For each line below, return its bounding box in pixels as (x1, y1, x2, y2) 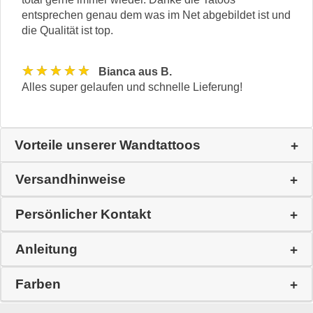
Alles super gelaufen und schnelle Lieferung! (22, 81, 242, 94)
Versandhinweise (15, 172, 126, 187)
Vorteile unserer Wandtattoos (15, 138, 201, 153)
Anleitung (15, 242, 78, 257)
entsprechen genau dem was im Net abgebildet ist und (22, 9, 291, 22)
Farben (15, 277, 61, 292)
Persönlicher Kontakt (15, 207, 151, 222)
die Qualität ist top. (22, 24, 113, 37)
